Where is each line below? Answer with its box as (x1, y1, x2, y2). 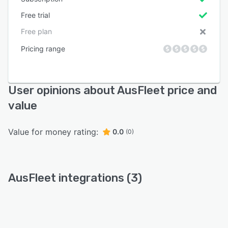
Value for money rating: (8, 126, 98, 137)
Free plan (21, 26, 52, 36)
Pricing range (21, 44, 65, 53)
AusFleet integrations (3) (8, 170, 142, 185)
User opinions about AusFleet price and (8, 83, 217, 97)
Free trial (21, 10, 50, 19)
